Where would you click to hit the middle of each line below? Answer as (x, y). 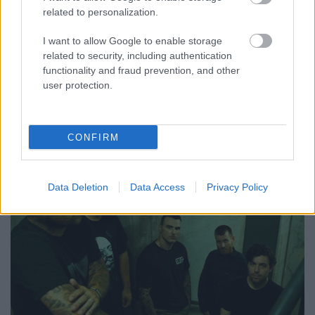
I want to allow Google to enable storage (133, 41)
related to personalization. (101, 12)
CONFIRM (93, 137)
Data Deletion (78, 187)
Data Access (157, 187)
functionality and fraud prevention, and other (141, 70)
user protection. (78, 85)
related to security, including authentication (137, 56)
